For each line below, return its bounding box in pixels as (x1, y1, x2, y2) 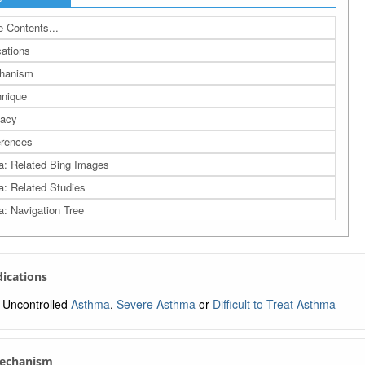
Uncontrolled (2, 296, 71, 312)
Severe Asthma (116, 296, 196, 312)
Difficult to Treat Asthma (212, 296, 336, 312)
